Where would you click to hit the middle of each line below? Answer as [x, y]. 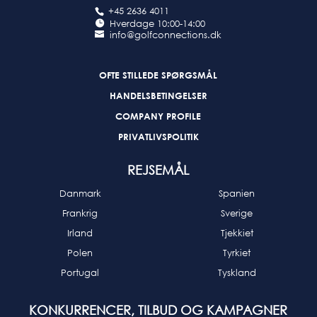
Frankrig [80, 213]
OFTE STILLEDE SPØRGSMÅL [158, 75]
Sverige [237, 213]
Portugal [80, 272]
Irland [80, 232]
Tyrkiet [237, 252]
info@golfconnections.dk [166, 35]
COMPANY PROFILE [158, 116]
